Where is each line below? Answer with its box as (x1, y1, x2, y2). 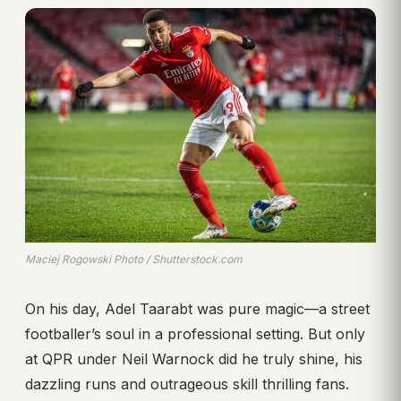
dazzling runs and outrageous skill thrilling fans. (25, 374, 349, 393)
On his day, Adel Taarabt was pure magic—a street (25, 299, 370, 318)
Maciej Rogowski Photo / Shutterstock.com (25, 252, 243, 266)
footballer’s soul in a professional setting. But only (25, 324, 365, 343)
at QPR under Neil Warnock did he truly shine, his (25, 349, 363, 368)
